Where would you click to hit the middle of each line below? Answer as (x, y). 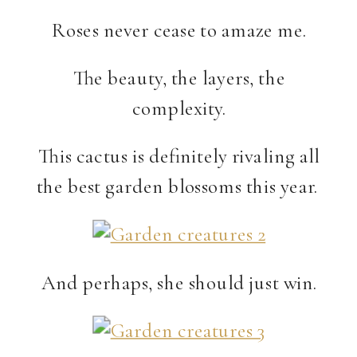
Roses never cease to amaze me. (179, 30)
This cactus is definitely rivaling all (179, 156)
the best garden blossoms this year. (179, 186)
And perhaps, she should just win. (179, 282)
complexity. (179, 108)
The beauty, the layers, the (179, 78)
